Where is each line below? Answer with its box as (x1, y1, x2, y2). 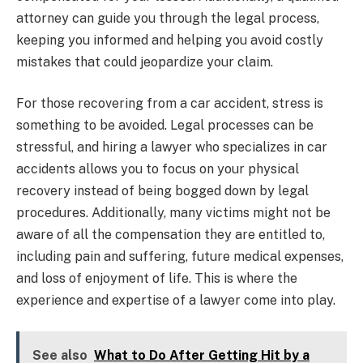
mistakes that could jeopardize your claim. (16, 53, 273, 70)
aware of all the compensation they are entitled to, (16, 227, 325, 243)
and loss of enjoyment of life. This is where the (16, 271, 297, 287)
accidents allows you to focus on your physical (16, 161, 299, 177)
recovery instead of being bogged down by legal (16, 183, 309, 199)
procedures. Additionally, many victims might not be (16, 205, 331, 221)
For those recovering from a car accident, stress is (16, 96, 323, 112)
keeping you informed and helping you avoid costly (16, 32, 323, 48)
